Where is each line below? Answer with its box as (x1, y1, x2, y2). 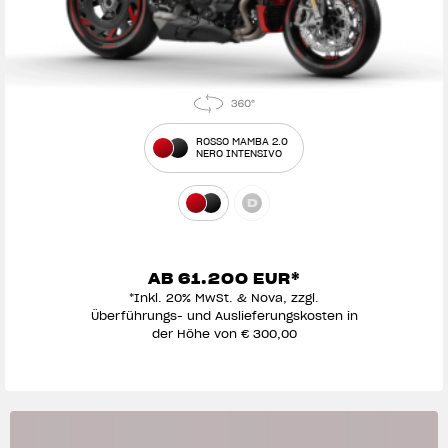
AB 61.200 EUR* (147, 270, 301, 289)
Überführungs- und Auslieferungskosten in (90, 308, 358, 324)
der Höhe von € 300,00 (151, 326, 297, 342)
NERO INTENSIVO (196, 147, 282, 161)
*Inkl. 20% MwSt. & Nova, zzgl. (129, 290, 319, 306)
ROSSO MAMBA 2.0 (196, 135, 288, 149)
